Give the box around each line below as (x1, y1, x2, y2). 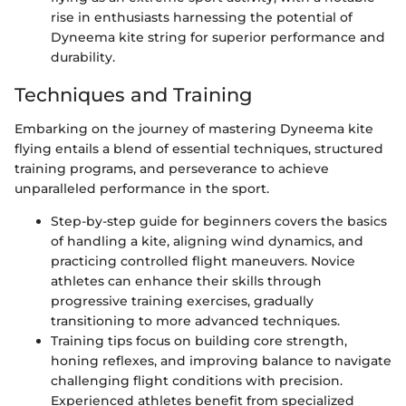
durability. (51, 48, 115, 65)
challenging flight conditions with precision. (51, 372, 343, 389)
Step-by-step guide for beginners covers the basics (51, 213, 387, 229)
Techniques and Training (14, 82, 252, 106)
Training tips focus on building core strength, (51, 333, 347, 349)
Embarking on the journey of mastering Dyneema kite (14, 121, 373, 137)
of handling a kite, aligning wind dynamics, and (51, 233, 363, 249)
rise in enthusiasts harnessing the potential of (51, 8, 353, 25)
